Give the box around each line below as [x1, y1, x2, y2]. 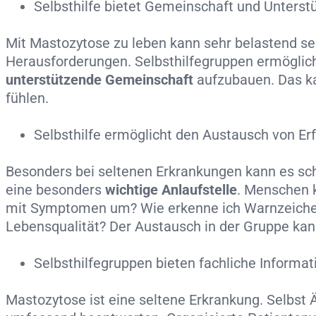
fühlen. [6, 89, 49, 107]
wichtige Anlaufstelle [102, 181, 237, 198]
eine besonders [6, 181, 102, 198]
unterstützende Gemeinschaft [6, 71, 193, 88]
